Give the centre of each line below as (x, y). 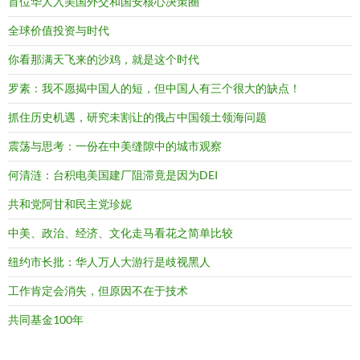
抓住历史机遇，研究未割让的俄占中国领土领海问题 (137, 117)
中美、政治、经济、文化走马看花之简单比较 (121, 232)
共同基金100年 (46, 319)
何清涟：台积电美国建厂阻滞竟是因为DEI (113, 174)
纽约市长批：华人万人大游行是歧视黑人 (109, 261)
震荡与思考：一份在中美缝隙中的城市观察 (115, 145)
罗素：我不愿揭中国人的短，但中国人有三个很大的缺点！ (154, 88)
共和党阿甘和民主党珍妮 (70, 203)
